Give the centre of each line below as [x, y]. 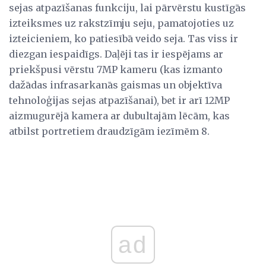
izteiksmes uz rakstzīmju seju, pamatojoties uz [121, 23]
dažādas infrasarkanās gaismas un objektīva [115, 85]
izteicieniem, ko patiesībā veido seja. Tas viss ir [123, 38]
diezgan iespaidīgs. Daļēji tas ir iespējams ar [116, 54]
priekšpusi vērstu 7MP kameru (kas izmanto [116, 69]
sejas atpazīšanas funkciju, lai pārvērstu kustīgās [127, 7]
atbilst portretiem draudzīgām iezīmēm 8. [109, 131]
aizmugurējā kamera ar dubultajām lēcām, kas [119, 115]
